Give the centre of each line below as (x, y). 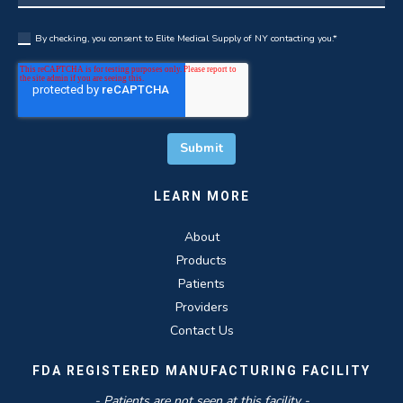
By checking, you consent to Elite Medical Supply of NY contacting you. (184, 38)
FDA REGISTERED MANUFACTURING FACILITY (201, 370)
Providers (201, 307)
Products (201, 260)
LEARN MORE (201, 196)
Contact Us (201, 330)
